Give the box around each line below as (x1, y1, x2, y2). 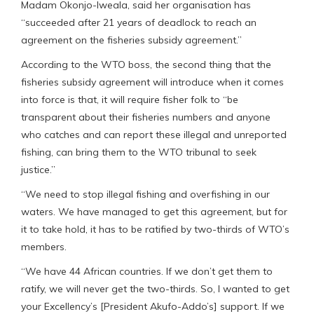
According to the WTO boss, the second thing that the (21, 58, 271, 71)
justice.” (21, 163, 55, 177)
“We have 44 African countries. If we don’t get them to (21, 265, 273, 278)
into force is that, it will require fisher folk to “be (21, 93, 238, 107)
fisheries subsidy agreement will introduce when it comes (21, 76, 284, 89)
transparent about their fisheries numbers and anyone (21, 111, 271, 124)
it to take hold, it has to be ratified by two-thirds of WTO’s (21, 223, 289, 236)
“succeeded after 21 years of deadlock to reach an (21, 16, 257, 29)
